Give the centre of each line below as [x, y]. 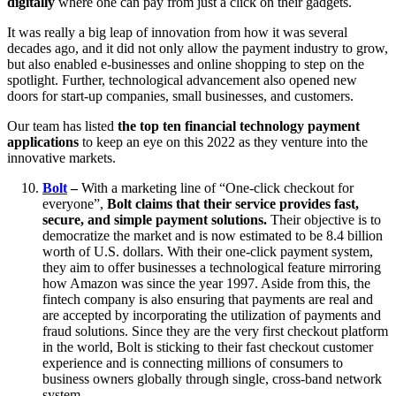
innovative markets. [61, 157]
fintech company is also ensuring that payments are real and [208, 299]
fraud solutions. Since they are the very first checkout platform [215, 331]
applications [43, 141]
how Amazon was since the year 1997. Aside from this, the [206, 283]
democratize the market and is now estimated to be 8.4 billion [213, 235]
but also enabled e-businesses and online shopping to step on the [186, 64]
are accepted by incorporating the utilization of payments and [212, 315]
